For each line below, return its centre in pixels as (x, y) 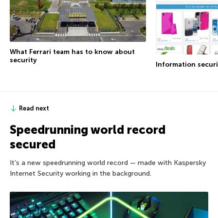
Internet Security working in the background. (81, 173)
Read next (34, 108)
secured (33, 144)
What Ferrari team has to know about (72, 52)
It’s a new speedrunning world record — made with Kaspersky (108, 163)
